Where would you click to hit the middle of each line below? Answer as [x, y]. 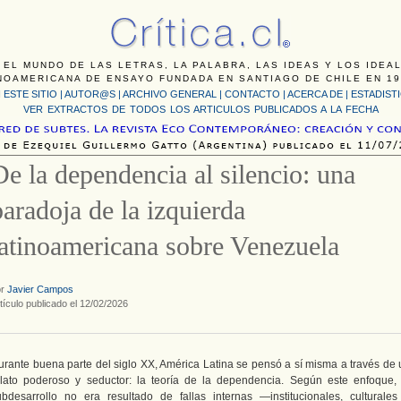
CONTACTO [252, 94]
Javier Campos [40, 289]
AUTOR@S [91, 94]
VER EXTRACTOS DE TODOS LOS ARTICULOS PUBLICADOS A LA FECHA [200, 109]
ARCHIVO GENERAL [170, 94]
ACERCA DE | [319, 94]
